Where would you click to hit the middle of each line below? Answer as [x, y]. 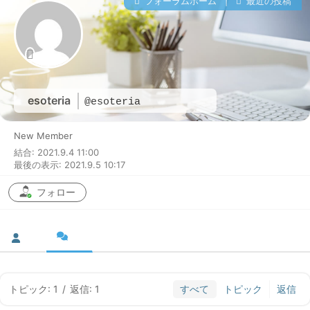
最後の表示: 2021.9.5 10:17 [70, 165]
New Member [43, 136]
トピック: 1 [34, 289]
